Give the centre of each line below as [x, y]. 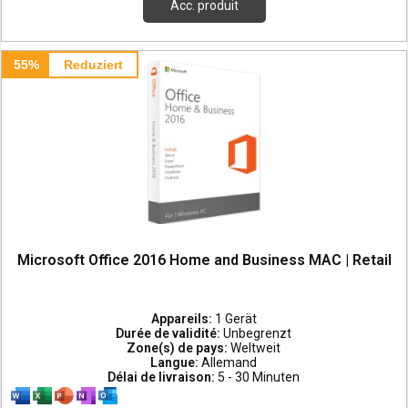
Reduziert [93, 65]
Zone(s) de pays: [179, 348]
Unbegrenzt [258, 334]
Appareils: [183, 319]
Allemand [229, 363]
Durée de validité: [170, 334]
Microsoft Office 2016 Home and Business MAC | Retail [204, 260]
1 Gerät [235, 319]
